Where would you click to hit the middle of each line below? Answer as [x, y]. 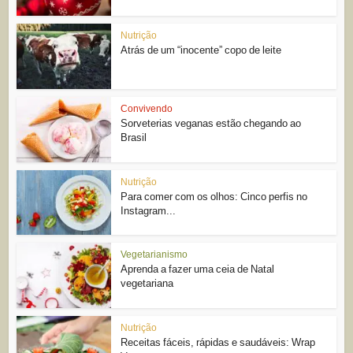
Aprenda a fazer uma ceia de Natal [198, 269]
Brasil [134, 137]
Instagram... [149, 210]
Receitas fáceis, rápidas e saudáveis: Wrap [218, 342]
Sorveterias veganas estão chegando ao [211, 123]
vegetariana [147, 284]
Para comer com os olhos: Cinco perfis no [214, 196]
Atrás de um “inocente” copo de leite [201, 50]
